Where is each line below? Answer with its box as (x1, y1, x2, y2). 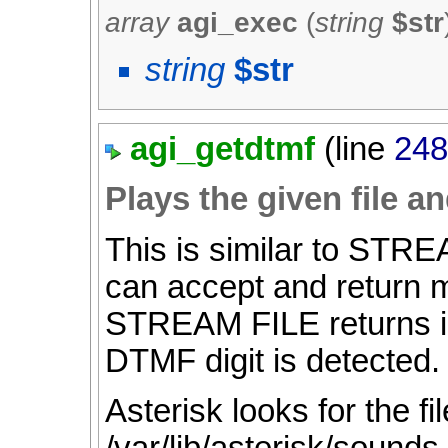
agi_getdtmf (130, 131, 316, 168)
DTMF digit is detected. (105, 342, 441, 379)
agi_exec (177, 6, 307, 38)
